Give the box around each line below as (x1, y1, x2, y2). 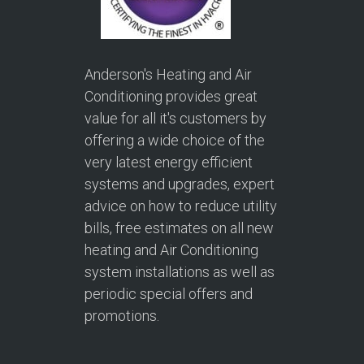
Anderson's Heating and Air (84, 65, 252, 83)
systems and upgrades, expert (84, 175, 275, 193)
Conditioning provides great (84, 87, 258, 105)
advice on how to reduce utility (84, 197, 277, 214)
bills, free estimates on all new (84, 219, 274, 236)
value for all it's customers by (84, 109, 266, 127)
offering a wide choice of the (84, 131, 265, 149)
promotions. (84, 306, 159, 324)
